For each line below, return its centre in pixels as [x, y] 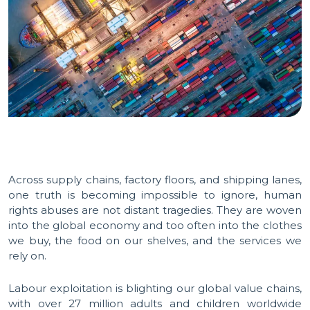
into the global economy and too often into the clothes [155, 225]
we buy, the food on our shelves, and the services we [155, 240]
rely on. [27, 256]
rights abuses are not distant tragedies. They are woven [155, 210]
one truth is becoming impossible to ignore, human [155, 195]
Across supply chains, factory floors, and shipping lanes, [155, 180]
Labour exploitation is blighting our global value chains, [155, 288]
